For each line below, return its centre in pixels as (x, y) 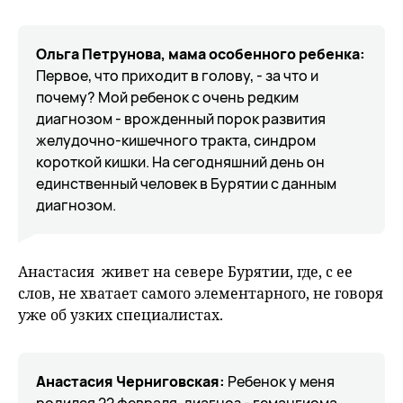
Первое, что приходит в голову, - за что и (177, 76)
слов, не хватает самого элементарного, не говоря (201, 293)
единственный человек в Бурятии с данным (186, 184)
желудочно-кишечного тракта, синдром (176, 140)
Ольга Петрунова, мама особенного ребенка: (201, 54)
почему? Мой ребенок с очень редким (167, 97)
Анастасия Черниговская (128, 381)
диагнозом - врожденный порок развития (181, 119)
